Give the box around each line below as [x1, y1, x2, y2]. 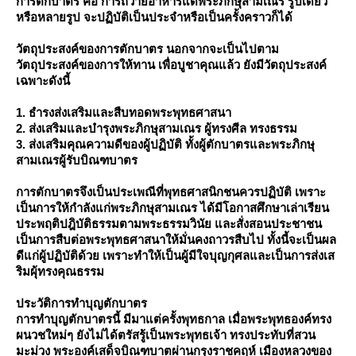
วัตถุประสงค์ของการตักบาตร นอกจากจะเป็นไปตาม [16, 42, 279, 56]
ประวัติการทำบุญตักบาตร [16, 296, 147, 310]
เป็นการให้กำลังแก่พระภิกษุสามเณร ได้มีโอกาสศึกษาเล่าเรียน [16, 201, 329, 215]
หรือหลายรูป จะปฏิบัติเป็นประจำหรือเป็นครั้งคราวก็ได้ [16, 10, 292, 24]
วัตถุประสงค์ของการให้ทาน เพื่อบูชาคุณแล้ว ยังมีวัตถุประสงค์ [16, 58, 327, 72]
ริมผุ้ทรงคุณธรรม [16, 265, 104, 278]
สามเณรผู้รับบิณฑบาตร [16, 153, 137, 167]
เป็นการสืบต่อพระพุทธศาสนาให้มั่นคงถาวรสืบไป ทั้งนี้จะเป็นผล [16, 233, 336, 246]
